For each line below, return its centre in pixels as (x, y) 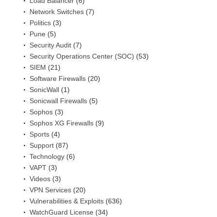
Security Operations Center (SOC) (82, 56)
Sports (39, 134)
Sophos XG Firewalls (62, 123)
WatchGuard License (62, 212)
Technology (47, 156)
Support (42, 145)
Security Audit (50, 45)
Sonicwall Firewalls (58, 101)
